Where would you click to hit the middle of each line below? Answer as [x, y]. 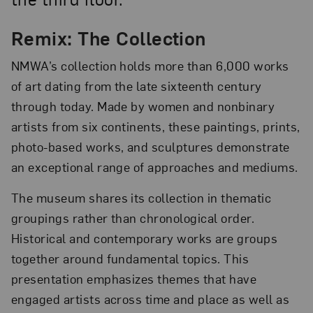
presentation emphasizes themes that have [134, 279]
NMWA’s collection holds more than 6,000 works [150, 65]
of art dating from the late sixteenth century [136, 85]
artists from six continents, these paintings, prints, [155, 126]
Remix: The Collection [108, 37]
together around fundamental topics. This [130, 259]
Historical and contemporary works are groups [144, 238]
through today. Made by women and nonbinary [143, 105]
